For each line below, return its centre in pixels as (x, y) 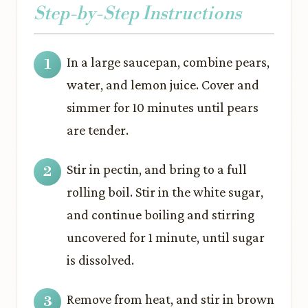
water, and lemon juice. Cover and (163, 85)
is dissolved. (100, 260)
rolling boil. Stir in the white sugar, (165, 192)
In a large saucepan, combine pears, (168, 62)
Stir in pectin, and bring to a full (157, 169)
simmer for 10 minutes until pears (163, 107)
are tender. (98, 130)
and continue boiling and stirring (161, 214)
